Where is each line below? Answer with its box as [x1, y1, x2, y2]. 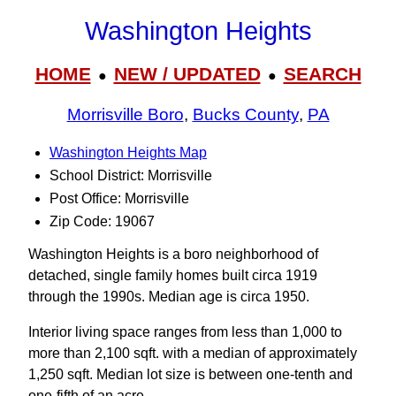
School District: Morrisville [49, 168, 212, 183]
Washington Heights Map [49, 145, 207, 160]
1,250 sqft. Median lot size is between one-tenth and [28, 367, 353, 382]
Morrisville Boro [66, 105, 184, 125]
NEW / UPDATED [113, 63, 261, 84]
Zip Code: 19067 [49, 214, 155, 229]
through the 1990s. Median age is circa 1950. [28, 289, 309, 304]
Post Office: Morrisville [49, 191, 189, 206]
